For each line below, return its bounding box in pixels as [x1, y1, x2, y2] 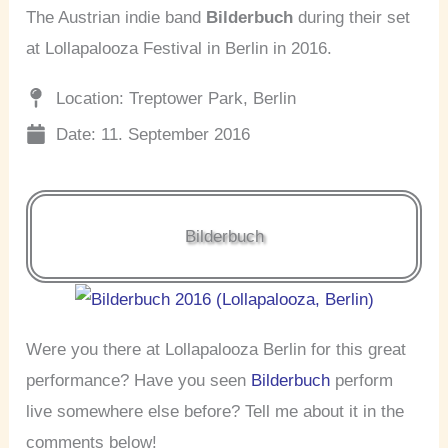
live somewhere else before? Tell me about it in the [26, 401, 405, 421]
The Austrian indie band [26, 8, 207, 28]
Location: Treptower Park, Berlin [56, 88, 297, 108]
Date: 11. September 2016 [56, 124, 251, 144]
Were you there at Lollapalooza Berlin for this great [26, 339, 407, 359]
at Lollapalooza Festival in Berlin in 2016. [26, 39, 333, 59]
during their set [298, 8, 411, 28]
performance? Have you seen [26, 370, 252, 390]
